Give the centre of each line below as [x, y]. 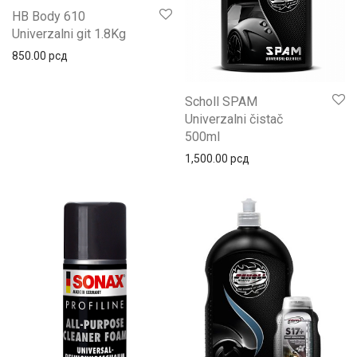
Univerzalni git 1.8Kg [69, 34]
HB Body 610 [49, 17]
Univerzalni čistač [234, 120]
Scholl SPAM [221, 102]
